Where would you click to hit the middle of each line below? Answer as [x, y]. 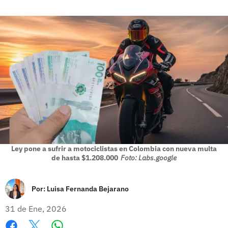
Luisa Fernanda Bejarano [88, 189]
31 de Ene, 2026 [36, 208]
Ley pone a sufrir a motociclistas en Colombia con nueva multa [114, 148]
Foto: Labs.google [149, 158]
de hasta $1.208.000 [85, 158]
